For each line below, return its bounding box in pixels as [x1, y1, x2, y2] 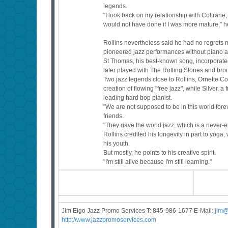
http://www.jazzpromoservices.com [62, 216, 156, 224]
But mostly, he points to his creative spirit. [103, 149, 216, 157]
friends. [103, 112, 124, 120]
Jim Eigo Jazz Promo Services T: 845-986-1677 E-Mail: [62, 207, 215, 215]
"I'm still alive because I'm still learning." [103, 158, 212, 166]
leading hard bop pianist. [103, 94, 173, 102]
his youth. [103, 140, 130, 148]
